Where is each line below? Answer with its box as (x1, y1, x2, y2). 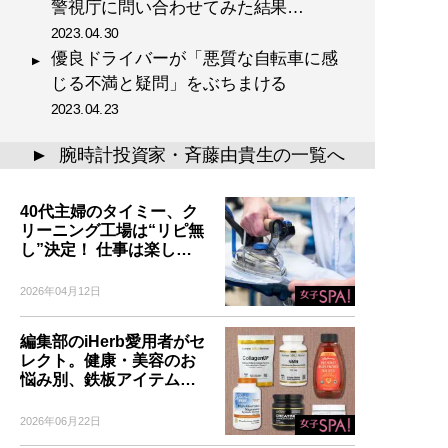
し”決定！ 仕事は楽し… (20, 241, 192, 259)
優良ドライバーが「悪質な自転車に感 (50, 49, 339, 68)
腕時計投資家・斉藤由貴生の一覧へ (59, 145, 345, 165)
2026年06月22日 (20, 414, 101, 427)
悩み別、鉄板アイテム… (20, 370, 196, 388)
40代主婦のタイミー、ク (20, 203, 198, 221)
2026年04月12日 (20, 285, 101, 298)
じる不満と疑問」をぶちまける (50, 74, 305, 93)
